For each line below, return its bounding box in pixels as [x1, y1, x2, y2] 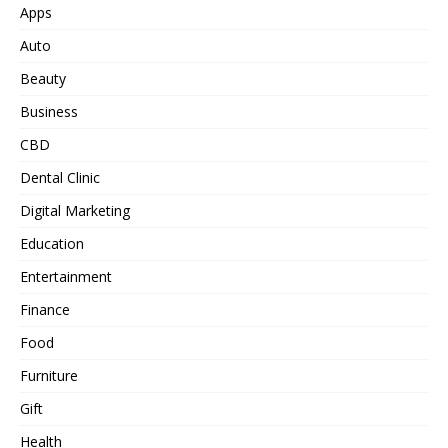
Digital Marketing [20, 201, 130, 221]
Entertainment [20, 267, 112, 287]
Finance [20, 300, 70, 320]
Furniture [20, 366, 78, 386]
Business [20, 102, 78, 122]
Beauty [20, 69, 66, 89]
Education [20, 234, 84, 254]
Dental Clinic [20, 168, 100, 188]
